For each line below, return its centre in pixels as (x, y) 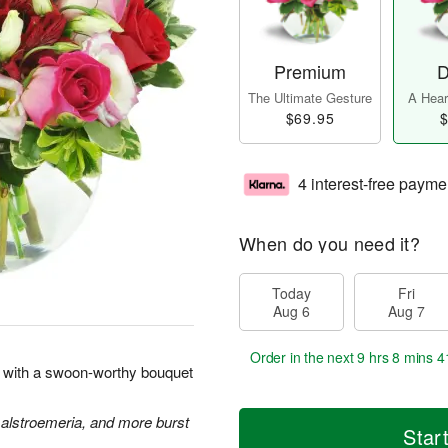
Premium (310, 71)
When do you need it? (329, 243)
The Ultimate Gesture (310, 98)
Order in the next (304, 357)
